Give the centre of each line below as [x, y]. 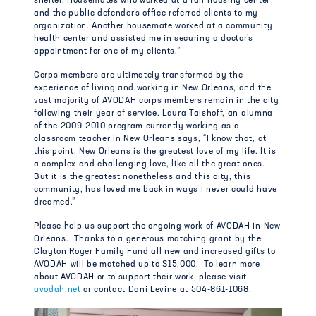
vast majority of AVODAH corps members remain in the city [157, 101]
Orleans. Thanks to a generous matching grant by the [148, 239]
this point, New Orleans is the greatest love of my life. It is [155, 152]
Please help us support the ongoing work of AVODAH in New [157, 226]
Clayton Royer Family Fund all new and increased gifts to [155, 252]
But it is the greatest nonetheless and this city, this [142, 177]
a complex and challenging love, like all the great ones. [150, 164]
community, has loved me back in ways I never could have [156, 190]
